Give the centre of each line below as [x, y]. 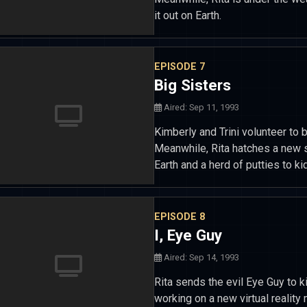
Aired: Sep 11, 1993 [200, 107]
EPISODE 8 [180, 217]
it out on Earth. [188, 15]
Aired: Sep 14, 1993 [200, 257]
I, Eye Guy [188, 235]
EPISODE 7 [180, 67]
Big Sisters [193, 85]
